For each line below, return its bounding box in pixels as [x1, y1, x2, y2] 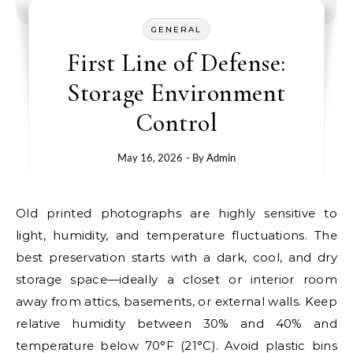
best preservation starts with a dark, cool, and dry [16, 250, 337, 265]
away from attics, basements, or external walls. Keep [16, 294, 337, 309]
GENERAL [150, 24, 202, 35]
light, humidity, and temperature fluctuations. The [16, 228, 337, 243]
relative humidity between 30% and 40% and [16, 316, 337, 331]
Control [135, 107, 218, 138]
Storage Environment [67, 77, 286, 108]
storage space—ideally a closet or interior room [16, 272, 337, 287]
